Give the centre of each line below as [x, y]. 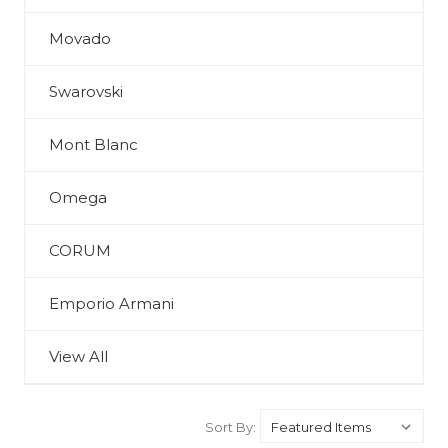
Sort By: [230, 427]
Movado [80, 38]
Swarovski [86, 91]
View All [78, 356]
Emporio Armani [111, 303]
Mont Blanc [93, 144]
